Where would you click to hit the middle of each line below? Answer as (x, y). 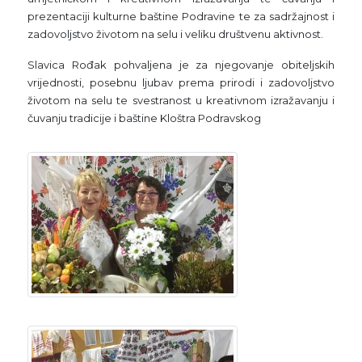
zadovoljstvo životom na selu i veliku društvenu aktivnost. (175, 34)
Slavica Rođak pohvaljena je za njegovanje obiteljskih (181, 64)
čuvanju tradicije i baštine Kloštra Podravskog (144, 118)
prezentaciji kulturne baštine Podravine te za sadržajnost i (181, 16)
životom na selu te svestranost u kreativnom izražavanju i (181, 100)
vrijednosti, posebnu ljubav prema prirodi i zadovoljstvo (181, 82)
